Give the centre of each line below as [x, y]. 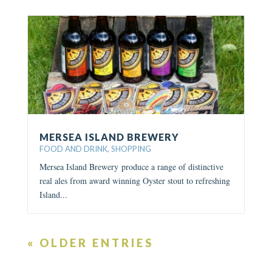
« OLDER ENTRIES [90, 243]
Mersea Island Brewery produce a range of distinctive [131, 167]
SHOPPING [131, 149]
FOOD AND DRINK [73, 149]
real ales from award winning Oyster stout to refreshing [134, 181]
